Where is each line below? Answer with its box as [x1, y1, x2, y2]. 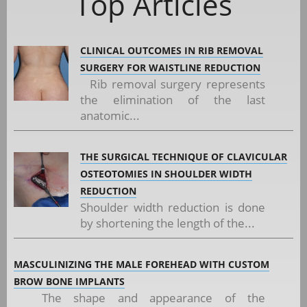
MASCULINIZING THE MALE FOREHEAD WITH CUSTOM [14, 257, 269, 271]
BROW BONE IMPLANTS [14, 274, 125, 288]
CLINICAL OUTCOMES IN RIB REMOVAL [80, 43, 263, 57]
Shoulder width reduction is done [80, 199, 266, 215]
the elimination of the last [80, 91, 266, 108]
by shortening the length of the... [80, 214, 255, 231]
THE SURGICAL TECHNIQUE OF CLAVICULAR [80, 149, 287, 163]
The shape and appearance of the [41, 289, 266, 306]
